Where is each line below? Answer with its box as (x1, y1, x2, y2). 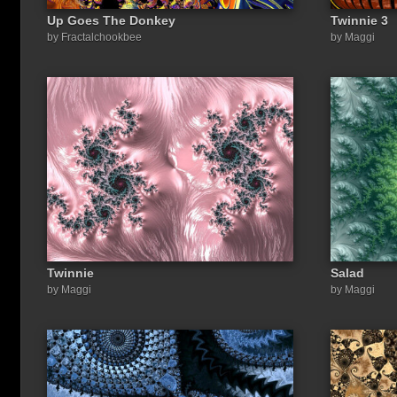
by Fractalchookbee (47, 31, 142, 43)
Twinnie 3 (331, 13, 388, 27)
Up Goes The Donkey (47, 13, 175, 27)
